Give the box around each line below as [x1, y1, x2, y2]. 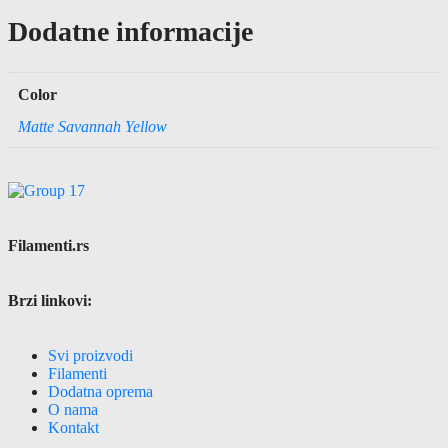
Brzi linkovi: [8, 292, 92, 310]
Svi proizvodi [48, 347, 133, 365]
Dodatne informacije [8, 16, 253, 48]
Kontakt [48, 419, 99, 437]
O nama [48, 401, 98, 419]
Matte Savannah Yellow [18, 117, 167, 135]
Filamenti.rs [8, 236, 89, 254]
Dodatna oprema [48, 383, 153, 401]
